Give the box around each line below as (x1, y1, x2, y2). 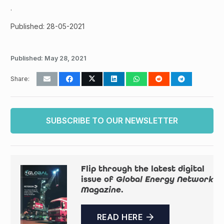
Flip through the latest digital (80, 163, 204, 174)
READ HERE (96, 212, 142, 222)
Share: (10, 75, 29, 83)
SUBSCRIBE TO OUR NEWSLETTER (46, 115, 178, 126)
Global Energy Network (115, 174, 213, 185)
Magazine (80, 184, 121, 195)
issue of (80, 174, 116, 185)
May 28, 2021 (44, 54, 86, 62)
